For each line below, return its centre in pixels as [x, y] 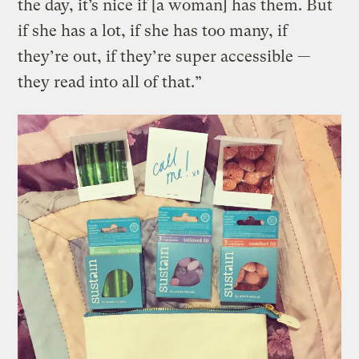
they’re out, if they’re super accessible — [165, 57]
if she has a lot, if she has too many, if [153, 31]
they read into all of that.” [110, 83]
